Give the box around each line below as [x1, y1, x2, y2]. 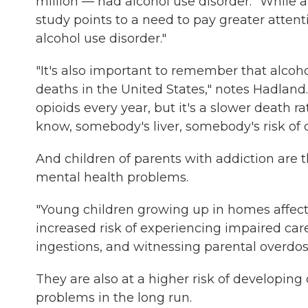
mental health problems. [36, 170, 188, 185]
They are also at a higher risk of [36, 272, 230, 287]
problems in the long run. [36, 290, 192, 305]
